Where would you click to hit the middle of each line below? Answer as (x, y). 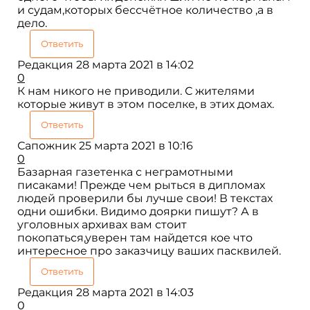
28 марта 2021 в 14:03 (135, 292)
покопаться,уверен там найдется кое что (135, 237)
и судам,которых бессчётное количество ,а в (145, 10)
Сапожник (47, 145)
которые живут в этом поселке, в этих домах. (146, 104)
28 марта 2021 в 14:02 (135, 64)
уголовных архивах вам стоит (102, 224)
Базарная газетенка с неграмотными (125, 172)
